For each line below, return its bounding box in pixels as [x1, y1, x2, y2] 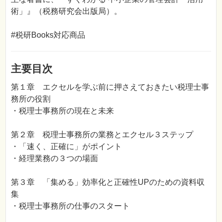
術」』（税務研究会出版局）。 [11, 7, 122, 16]
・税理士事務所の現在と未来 [11, 107, 114, 115]
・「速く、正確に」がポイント [11, 142, 122, 151]
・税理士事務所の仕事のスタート [11, 202, 130, 211]
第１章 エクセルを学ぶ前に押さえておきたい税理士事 [11, 83, 209, 92]
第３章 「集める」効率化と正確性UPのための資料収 [11, 178, 205, 187]
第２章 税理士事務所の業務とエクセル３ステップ [11, 130, 193, 139]
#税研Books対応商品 [11, 31, 85, 40]
